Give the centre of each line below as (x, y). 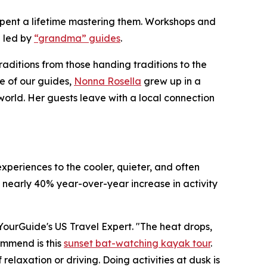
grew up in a (171, 81)
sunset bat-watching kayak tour (137, 243)
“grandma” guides (77, 38)
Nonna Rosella (108, 81)
